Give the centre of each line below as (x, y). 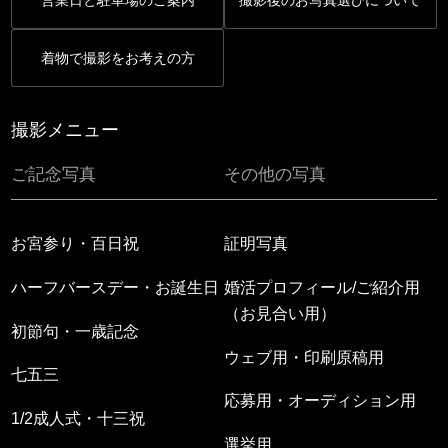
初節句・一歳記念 (75, 331)
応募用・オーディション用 (320, 401)
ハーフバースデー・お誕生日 (115, 287)
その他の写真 (275, 175)
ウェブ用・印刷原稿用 (304, 357)
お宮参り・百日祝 (75, 243)
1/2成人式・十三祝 (78, 419)
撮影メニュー (65, 129)
